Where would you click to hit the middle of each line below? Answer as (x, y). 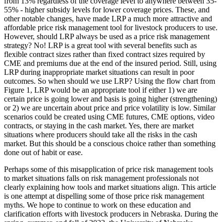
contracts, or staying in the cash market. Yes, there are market (99, 126)
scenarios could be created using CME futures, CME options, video (109, 117)
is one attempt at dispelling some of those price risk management (104, 196)
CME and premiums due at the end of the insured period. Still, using (110, 63)
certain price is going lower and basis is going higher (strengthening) (111, 99)
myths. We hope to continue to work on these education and (97, 205)
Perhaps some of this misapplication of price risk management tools (109, 169)
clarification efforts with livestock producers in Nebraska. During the (111, 214)
